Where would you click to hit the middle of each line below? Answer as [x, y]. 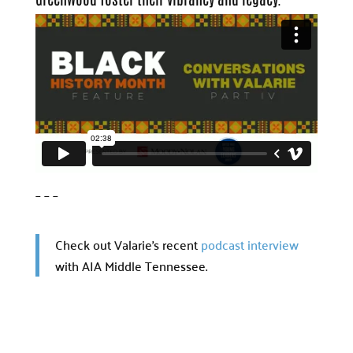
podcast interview [249, 245]
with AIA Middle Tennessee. [131, 266]
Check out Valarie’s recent [128, 245]
